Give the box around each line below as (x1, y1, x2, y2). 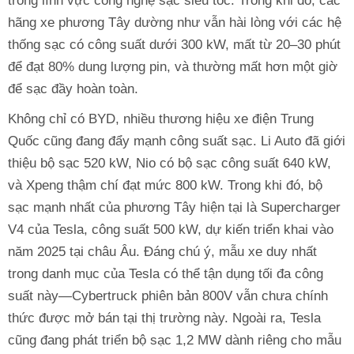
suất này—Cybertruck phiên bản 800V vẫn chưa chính (8, 288, 328, 303)
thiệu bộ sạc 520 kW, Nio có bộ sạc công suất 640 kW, (8, 155, 331, 171)
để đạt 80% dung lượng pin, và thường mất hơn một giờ (8, 58, 337, 74)
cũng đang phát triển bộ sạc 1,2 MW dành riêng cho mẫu (8, 332, 341, 348)
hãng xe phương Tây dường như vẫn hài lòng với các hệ (8, 14, 341, 30)
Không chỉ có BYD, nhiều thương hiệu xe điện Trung (8, 111, 314, 126)
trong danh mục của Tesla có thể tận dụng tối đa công (8, 265, 323, 281)
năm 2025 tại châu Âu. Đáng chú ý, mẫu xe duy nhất (8, 243, 317, 259)
